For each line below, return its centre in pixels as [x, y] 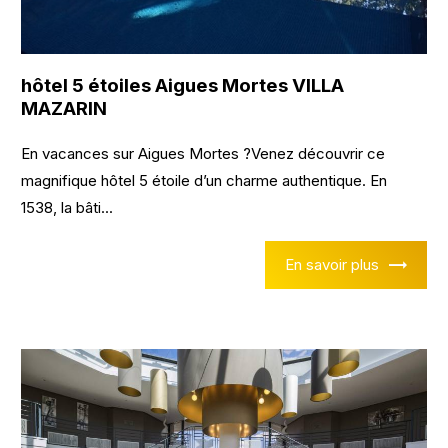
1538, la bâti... [67, 207]
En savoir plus [331, 264]
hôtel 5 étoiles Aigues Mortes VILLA [183, 85]
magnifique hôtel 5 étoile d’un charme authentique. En [204, 180]
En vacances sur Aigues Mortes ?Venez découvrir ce [203, 153]
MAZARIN [64, 108]
